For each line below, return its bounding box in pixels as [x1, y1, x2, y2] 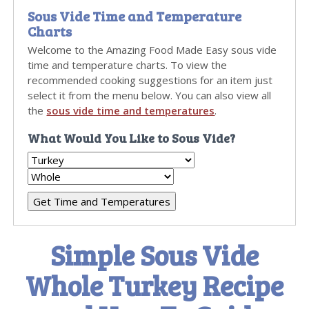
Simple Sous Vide [50, 236, 259, 273]
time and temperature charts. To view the [28, 58, 228, 72]
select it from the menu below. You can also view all [28, 88, 272, 102]
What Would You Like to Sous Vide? [28, 130, 236, 146]
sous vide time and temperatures [46, 103, 215, 117]
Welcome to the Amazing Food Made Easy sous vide [28, 43, 277, 57]
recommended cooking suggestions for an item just [28, 73, 273, 87]
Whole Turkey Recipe [26, 266, 283, 303]
